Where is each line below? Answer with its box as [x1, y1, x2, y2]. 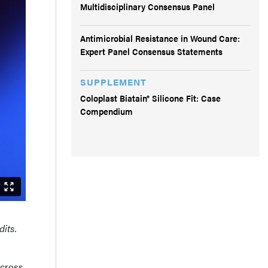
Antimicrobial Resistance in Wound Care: [80, 31, 240, 44]
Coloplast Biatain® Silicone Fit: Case [80, 91, 221, 104]
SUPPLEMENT [80, 75, 147, 88]
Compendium [80, 104, 133, 117]
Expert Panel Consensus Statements [80, 44, 223, 57]
